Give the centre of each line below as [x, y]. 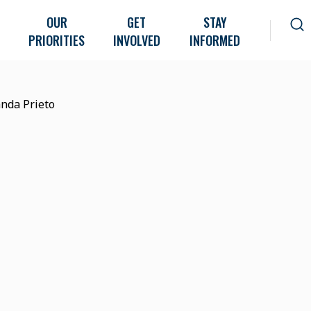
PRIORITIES [57, 40]
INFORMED [215, 40]
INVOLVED [136, 40]
